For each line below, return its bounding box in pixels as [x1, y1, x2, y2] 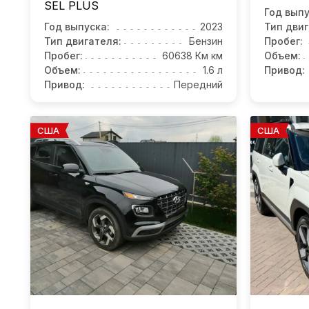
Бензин [189, 35, 223, 48]
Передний [174, 79, 223, 91]
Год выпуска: [44, 21, 110, 33]
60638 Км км [162, 50, 223, 62]
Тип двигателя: [44, 35, 121, 48]
